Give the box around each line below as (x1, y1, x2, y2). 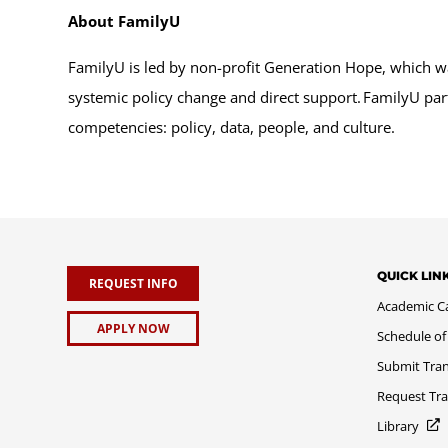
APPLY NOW (96, 319, 170, 337)
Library (377, 416, 420, 435)
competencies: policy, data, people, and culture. (68, 116, 407, 137)
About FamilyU (68, 10, 180, 31)
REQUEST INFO (88, 274, 178, 292)
